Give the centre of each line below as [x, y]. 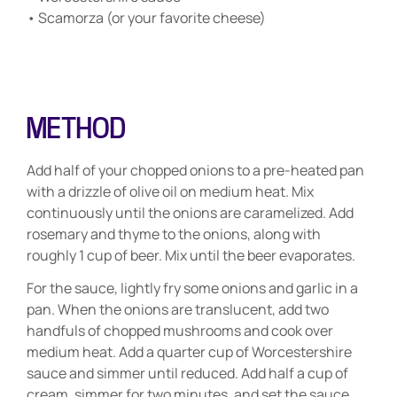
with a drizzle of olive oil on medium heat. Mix [170, 191]
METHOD [76, 128]
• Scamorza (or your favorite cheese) [146, 18]
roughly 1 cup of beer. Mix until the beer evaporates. [191, 255]
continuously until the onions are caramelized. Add [190, 212]
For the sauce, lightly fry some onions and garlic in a [192, 288]
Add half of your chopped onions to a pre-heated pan [195, 170]
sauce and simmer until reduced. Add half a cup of [187, 374]
